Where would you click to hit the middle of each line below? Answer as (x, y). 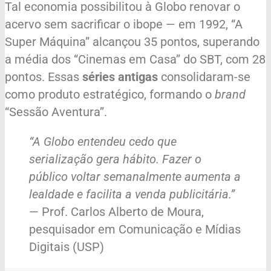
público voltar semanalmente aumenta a (135, 176)
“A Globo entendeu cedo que (103, 141)
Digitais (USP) (67, 247)
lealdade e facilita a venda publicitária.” (132, 194)
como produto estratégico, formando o (110, 94)
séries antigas (120, 77)
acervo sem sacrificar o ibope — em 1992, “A (124, 24)
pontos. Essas (44, 77)
